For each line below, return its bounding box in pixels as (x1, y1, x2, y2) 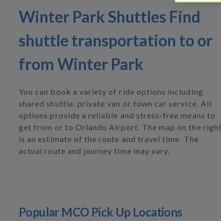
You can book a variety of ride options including (19, 87, 203, 96)
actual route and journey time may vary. (19, 146, 170, 155)
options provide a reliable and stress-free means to (19, 110, 216, 120)
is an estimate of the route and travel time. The (19, 134, 199, 144)
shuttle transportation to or (19, 31, 213, 50)
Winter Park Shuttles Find (19, 7, 200, 26)
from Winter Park (19, 54, 144, 74)
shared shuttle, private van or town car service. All (19, 99, 212, 108)
